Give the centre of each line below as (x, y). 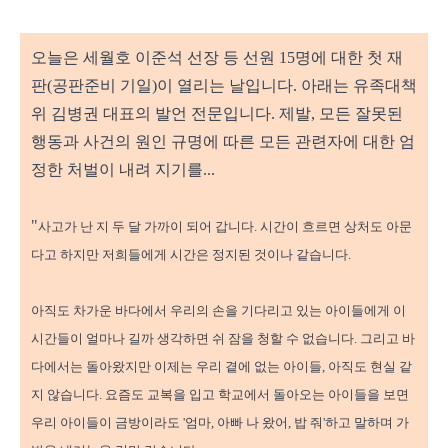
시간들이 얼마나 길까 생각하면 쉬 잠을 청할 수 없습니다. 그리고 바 (223, 339)
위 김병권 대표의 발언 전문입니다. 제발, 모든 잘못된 (217, 114)
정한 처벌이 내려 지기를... (123, 170)
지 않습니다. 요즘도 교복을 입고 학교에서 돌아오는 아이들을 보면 (220, 395)
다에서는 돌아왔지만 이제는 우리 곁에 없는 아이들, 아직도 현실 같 (221, 367)
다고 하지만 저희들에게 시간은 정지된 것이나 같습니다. (191, 255)
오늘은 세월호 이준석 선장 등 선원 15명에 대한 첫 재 (217, 58)
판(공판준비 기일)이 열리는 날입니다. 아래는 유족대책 (224, 86)
